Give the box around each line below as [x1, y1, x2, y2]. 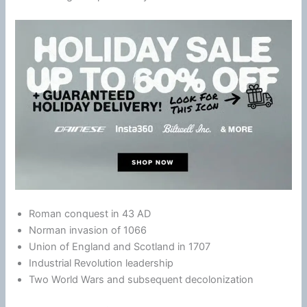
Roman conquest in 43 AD [29, 208, 151, 221]
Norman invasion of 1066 [29, 224, 147, 237]
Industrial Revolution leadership [29, 257, 174, 270]
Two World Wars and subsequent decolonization [29, 273, 254, 286]
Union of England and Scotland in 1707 [29, 241, 211, 254]
